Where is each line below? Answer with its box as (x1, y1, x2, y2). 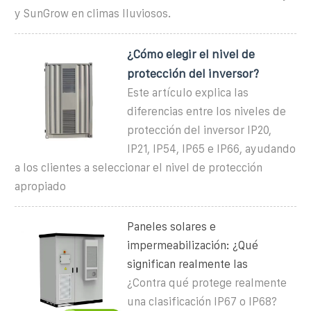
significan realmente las (127, 258, 249, 270)
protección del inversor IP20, (127, 124, 272, 136)
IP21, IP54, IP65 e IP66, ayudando (127, 142, 296, 155)
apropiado (15, 180, 66, 192)
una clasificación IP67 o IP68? (127, 295, 278, 308)
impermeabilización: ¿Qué (127, 239, 259, 251)
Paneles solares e (127, 220, 217, 233)
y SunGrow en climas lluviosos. (15, 7, 171, 19)
